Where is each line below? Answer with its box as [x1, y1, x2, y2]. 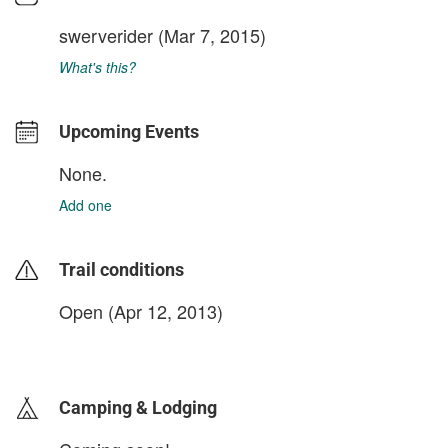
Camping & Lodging [59, 397, 217, 418]
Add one [59, 195, 112, 215]
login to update [59, 333, 153, 353]
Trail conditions [59, 259, 184, 280]
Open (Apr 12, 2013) [59, 298, 223, 324]
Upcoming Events [59, 121, 199, 142]
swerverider [59, 22, 153, 48]
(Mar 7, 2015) [153, 22, 266, 48]
